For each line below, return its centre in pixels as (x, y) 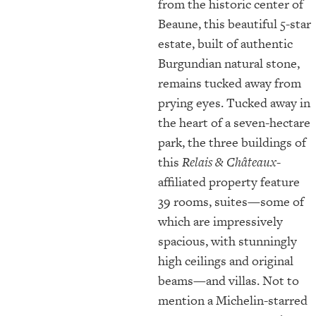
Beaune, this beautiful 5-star (235, 23)
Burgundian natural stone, (229, 63)
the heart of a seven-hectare (234, 122)
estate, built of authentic (225, 43)
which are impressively (220, 221)
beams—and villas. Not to (229, 280)
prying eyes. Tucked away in (234, 102)
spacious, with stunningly (227, 241)
